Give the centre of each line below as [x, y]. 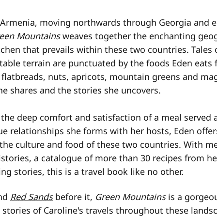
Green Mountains [130, 196]
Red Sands [31, 196]
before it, [75, 196]
